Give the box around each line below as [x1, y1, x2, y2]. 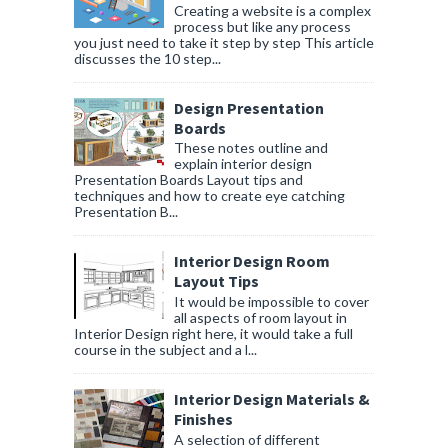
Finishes [174, 409, 233, 430]
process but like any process [174, 17, 351, 35]
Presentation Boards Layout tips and [74, 171, 303, 189]
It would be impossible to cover [174, 293, 369, 311]
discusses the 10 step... [74, 49, 221, 67]
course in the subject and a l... [74, 341, 257, 359]
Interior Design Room [174, 251, 330, 272]
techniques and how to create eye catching [74, 187, 345, 205]
